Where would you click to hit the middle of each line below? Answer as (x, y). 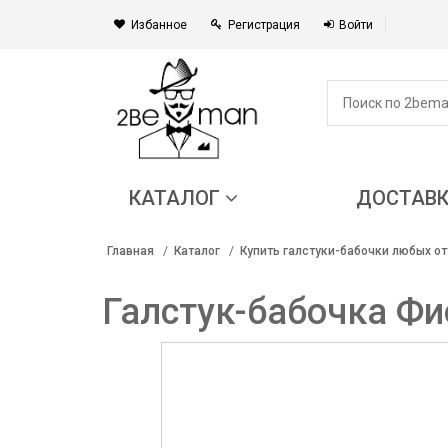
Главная (130, 250)
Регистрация (264, 25)
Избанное (159, 25)
